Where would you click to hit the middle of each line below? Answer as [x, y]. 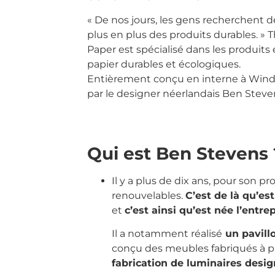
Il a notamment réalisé [167, 234]
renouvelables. [149, 195]
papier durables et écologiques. [164, 64]
